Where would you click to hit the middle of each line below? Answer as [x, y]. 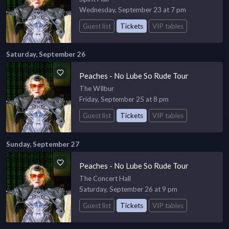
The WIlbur [97, 89]
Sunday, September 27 [43, 144]
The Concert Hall [105, 179]
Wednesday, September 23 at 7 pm [133, 9]
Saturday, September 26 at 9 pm [129, 189]
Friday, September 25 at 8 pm [124, 99]
